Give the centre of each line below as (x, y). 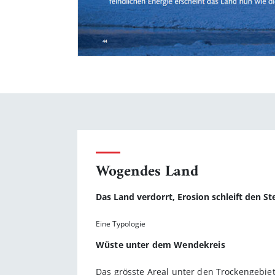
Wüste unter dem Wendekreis (161, 244)
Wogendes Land (147, 172)
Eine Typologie (121, 223)
